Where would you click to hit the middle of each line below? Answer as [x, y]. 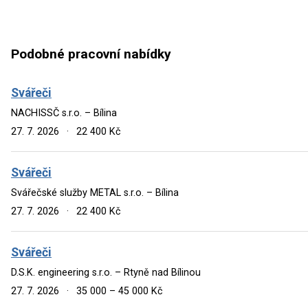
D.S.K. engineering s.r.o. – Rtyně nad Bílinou [106, 272]
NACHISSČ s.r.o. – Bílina [64, 113]
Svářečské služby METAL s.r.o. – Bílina [95, 192]
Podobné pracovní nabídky [91, 54]
